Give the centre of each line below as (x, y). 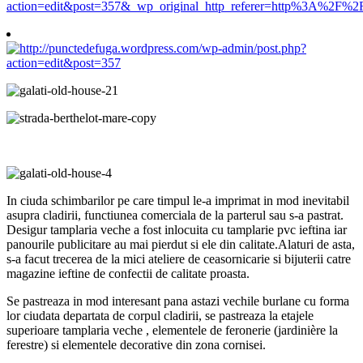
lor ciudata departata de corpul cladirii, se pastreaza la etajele (160, 315)
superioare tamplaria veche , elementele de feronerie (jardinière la (172, 330)
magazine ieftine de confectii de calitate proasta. (128, 273)
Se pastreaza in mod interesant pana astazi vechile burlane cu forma (178, 301)
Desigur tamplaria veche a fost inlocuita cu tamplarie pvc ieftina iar (177, 229)
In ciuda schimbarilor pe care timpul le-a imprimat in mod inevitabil (178, 200)
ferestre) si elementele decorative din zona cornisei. (136, 344)
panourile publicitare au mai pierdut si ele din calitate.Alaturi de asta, (181, 244)
